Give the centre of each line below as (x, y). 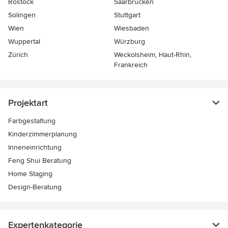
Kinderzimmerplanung (42, 134)
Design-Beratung (35, 187)
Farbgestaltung (32, 121)
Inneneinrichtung (35, 148)
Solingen (22, 15)
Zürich (18, 55)
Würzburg (130, 42)
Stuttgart (127, 15)
